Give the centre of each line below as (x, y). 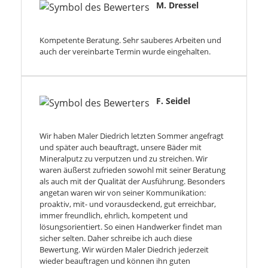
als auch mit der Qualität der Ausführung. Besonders (132, 182)
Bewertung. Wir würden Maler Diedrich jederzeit (124, 250)
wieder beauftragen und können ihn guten (115, 261)
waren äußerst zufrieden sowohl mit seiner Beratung (133, 170)
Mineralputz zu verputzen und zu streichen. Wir (124, 159)
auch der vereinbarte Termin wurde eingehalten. (125, 52)
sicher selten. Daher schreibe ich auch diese (116, 238)
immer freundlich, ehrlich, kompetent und (114, 216)
